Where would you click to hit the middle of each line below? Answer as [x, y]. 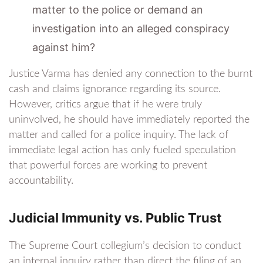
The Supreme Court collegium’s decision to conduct [125, 246]
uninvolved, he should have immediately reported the [129, 120]
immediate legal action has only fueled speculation [122, 150]
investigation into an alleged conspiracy [131, 28]
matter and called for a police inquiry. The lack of [119, 135]
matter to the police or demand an [118, 10]
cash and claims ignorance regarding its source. [115, 89]
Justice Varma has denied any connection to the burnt [131, 74]
